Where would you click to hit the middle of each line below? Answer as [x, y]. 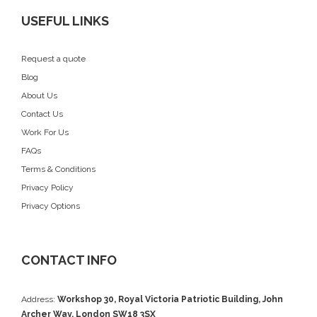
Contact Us [42, 114]
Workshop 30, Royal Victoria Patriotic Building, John [170, 299]
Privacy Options [51, 206]
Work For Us [45, 132]
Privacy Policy [47, 187]
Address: [39, 299]
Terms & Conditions [58, 169]
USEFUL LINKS [65, 21]
